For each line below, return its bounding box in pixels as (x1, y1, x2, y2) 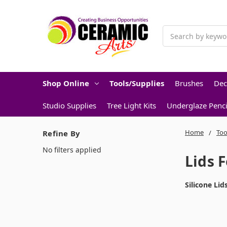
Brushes (174, 78, 203, 88)
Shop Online (43, 78, 89, 88)
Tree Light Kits (107, 100, 156, 110)
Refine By (43, 128, 81, 138)
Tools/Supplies (109, 78, 164, 88)
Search (163, 26, 186, 35)
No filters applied (43, 144, 101, 155)
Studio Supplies (43, 100, 96, 110)
